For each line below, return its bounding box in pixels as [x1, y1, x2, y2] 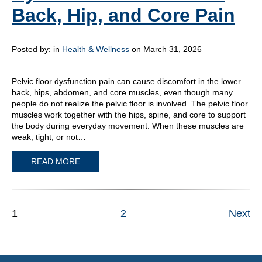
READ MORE [31, 157, 80, 167]
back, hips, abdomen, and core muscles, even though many [12, 87, 233, 97]
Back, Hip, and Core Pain [12, 4, 235, 26]
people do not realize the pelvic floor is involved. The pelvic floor [12, 98, 248, 108]
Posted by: [12, 44, 53, 54]
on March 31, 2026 [129, 44, 202, 54]
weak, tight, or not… [12, 132, 86, 142]
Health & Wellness [62, 44, 129, 54]
